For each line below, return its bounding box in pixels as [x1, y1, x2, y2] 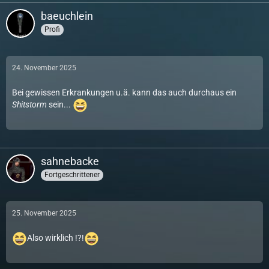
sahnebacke [41, 155, 99, 168]
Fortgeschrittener [44, 170, 100, 179]
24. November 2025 [12, 64, 76, 72]
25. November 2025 [12, 209, 76, 217]
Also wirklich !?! [27, 233, 84, 243]
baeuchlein [41, 10, 93, 22]
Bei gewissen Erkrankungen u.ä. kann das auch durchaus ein [12, 88, 237, 97]
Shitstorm [12, 100, 47, 110]
